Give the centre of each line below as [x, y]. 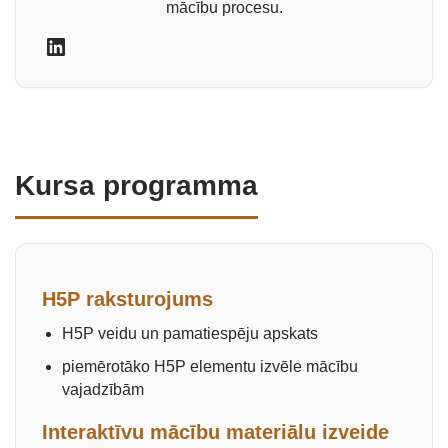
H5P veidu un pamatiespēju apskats [190, 333]
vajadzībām [103, 389]
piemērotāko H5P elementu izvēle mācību [210, 366]
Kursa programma [136, 185]
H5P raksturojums [127, 299]
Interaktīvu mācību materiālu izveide [215, 432]
